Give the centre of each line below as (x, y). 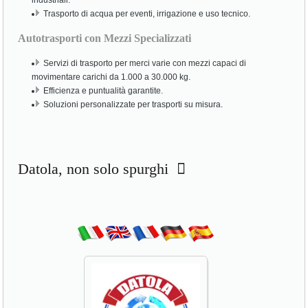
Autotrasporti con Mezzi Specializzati (105, 38)
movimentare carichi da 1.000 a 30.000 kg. (111, 77)
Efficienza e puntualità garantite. (103, 91)
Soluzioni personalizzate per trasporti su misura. (133, 105)
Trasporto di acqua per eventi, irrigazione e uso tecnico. (147, 14)
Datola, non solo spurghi (98, 169)
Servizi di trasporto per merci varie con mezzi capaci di (145, 64)
